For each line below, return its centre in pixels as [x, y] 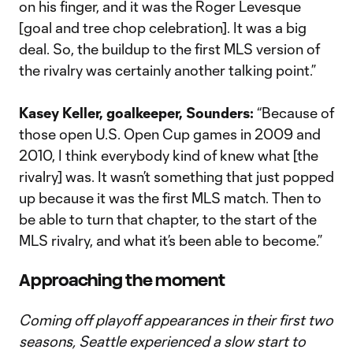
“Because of [295, 113]
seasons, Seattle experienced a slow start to [162, 341]
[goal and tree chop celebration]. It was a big [163, 28]
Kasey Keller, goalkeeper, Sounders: [138, 113]
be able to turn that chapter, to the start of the [168, 219]
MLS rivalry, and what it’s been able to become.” [171, 240]
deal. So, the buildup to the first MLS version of [169, 49]
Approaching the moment [122, 280]
